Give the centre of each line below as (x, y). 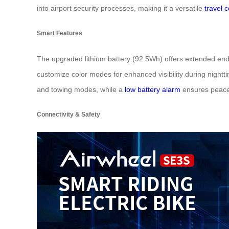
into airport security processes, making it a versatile (121, 8)
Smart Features (60, 33)
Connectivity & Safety (68, 114)
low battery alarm (153, 89)
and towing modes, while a (81, 89)
